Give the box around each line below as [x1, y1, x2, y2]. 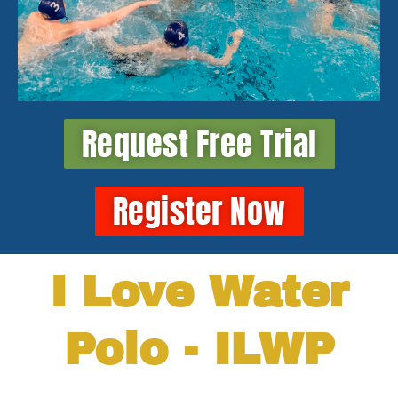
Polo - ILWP [63, 325, 335, 375]
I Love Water [49, 267, 349, 317]
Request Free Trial [81, 120, 317, 169]
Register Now [112, 187, 286, 236]
